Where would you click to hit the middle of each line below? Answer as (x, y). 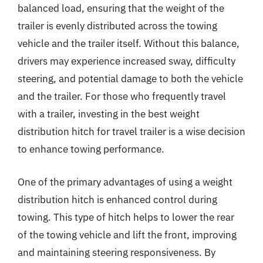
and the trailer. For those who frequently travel (122, 96)
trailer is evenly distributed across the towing (117, 26)
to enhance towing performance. (91, 149)
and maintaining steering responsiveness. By (117, 252)
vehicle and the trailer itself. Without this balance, (129, 43)
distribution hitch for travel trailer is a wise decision (131, 131)
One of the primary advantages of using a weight (125, 182)
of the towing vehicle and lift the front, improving (127, 235)
